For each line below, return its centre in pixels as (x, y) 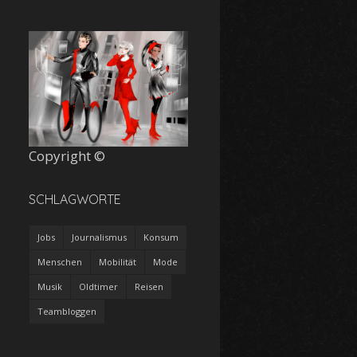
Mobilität (118, 261)
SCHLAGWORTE (75, 199)
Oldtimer (98, 286)
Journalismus (99, 237)
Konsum (161, 237)
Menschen (60, 261)
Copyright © (67, 155)
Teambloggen (67, 311)
